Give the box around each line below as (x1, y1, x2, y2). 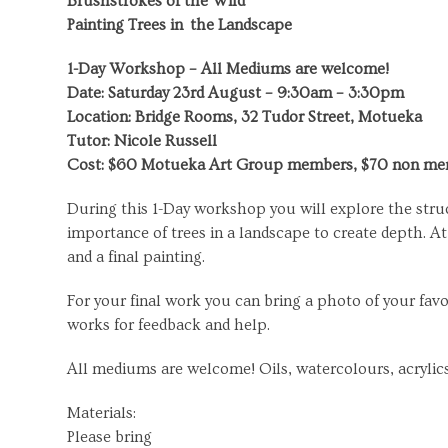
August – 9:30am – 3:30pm (204, 83, 405, 102)
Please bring (67, 427, 153, 446)
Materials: (67, 403, 137, 422)
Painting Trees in (67, 15, 184, 34)
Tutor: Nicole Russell (67, 131, 218, 150)
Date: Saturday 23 (67, 83, 191, 102)
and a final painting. (67, 247, 206, 266)
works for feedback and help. (67, 315, 271, 334)
